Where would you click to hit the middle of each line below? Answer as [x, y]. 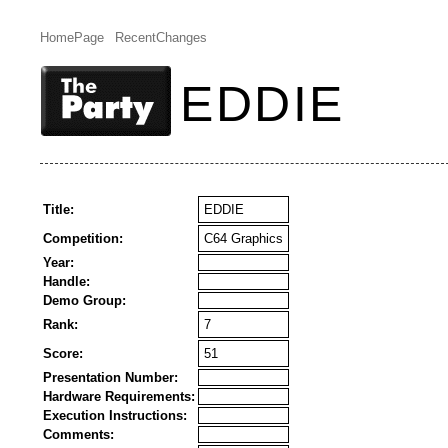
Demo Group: [84, 300]
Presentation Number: [110, 377]
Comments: [78, 434]
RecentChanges [160, 37]
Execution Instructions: [115, 415]
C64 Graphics [243, 238]
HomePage [72, 37]
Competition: [83, 238]
